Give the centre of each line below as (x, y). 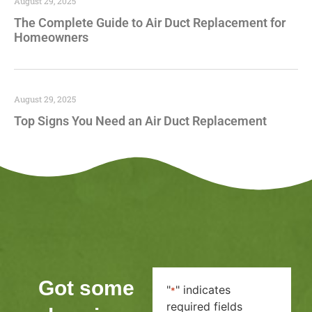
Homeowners (51, 37)
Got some (87, 288)
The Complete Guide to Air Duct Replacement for (150, 22)
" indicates (203, 289)
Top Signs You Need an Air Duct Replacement (140, 120)
